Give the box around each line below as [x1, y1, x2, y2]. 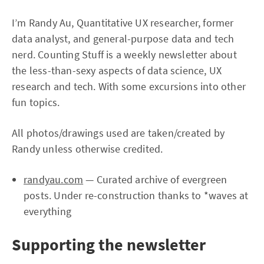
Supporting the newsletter [12, 234, 206, 255]
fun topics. [12, 95, 60, 109]
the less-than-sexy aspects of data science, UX [12, 64, 222, 77]
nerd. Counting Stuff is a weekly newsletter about [12, 48, 237, 61]
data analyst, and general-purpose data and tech [12, 32, 235, 45]
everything [24, 204, 71, 218]
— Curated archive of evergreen [83, 173, 227, 186]
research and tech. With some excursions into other [12, 80, 246, 93]
